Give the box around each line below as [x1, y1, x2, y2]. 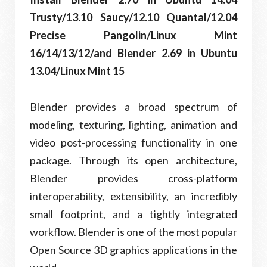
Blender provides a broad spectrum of [30, 100, 237, 113]
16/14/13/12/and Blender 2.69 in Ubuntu [30, 46, 237, 60]
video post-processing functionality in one [30, 136, 237, 149]
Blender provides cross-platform [30, 172, 237, 185]
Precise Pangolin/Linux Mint [30, 29, 237, 42]
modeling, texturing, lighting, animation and [30, 118, 237, 131]
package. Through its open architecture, [30, 154, 237, 167]
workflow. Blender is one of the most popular [30, 225, 237, 238]
